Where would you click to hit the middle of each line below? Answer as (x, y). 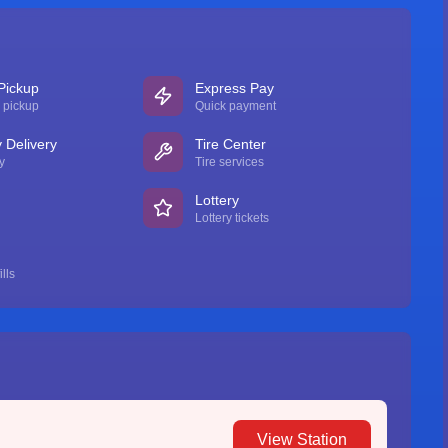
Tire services (230, 162)
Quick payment (236, 106)
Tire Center (231, 144)
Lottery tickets (232, 218)
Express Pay (235, 88)
